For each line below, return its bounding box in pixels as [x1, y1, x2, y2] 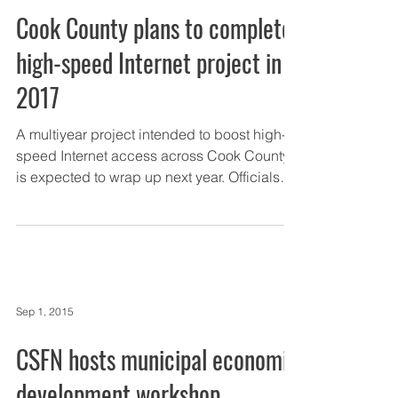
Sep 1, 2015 [16, 304, 74, 318]
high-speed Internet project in [16, 44, 282, 81]
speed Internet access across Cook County [16, 147, 290, 164]
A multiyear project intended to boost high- [16, 125, 286, 143]
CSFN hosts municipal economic [16, 341, 298, 378]
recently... [16, 189, 76, 207]
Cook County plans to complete [16, 10, 292, 46]
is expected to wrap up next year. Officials [16, 168, 280, 186]
